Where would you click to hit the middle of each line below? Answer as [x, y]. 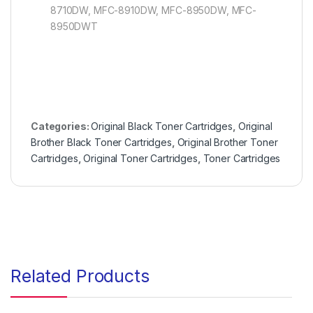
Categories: [61, 126]
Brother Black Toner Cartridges [101, 143]
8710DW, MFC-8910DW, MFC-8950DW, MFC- [153, 10]
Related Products [80, 276]
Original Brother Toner [227, 143]
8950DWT [74, 27]
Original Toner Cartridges [140, 159]
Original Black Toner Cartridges [162, 126]
